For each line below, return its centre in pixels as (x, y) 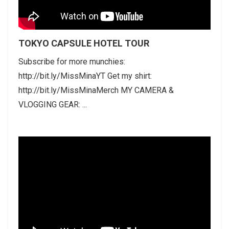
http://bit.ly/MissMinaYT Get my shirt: (85, 76)
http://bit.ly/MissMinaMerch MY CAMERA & (96, 90)
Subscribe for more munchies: (72, 61)
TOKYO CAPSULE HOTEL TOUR (84, 43)
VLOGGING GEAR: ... (53, 104)
